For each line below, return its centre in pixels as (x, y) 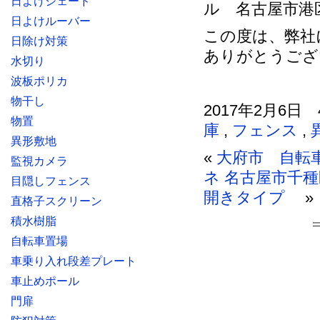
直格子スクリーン (56, 201)
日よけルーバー (51, 21)
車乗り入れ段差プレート (74, 261)
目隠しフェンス (51, 181)
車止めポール (45, 281)
